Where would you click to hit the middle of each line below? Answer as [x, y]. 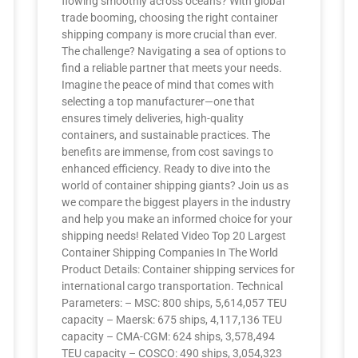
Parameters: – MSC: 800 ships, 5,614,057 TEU [175, 303]
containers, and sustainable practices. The [166, 135]
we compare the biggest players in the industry [177, 202]
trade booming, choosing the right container [170, 18]
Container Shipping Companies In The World [170, 253]
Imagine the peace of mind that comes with [168, 85]
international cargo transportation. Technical [173, 286]
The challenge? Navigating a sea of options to [174, 51]
